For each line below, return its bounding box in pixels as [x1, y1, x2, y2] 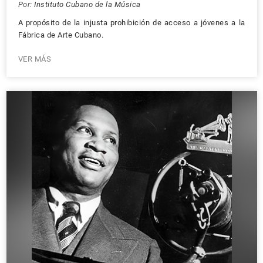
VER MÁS [18, 55, 51, 63]
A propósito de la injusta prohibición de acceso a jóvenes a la [18, 18, 245, 27]
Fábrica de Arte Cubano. [18, 31, 103, 39]
